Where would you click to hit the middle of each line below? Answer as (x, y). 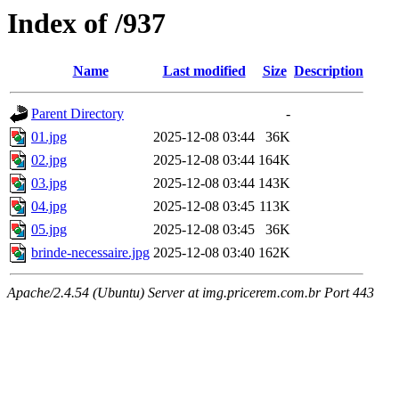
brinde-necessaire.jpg (90, 253)
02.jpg (49, 160)
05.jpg (49, 230)
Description (329, 71)
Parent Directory (77, 114)
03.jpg (49, 183)
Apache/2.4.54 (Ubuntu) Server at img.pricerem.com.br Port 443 (191, 293)
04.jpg (49, 207)
